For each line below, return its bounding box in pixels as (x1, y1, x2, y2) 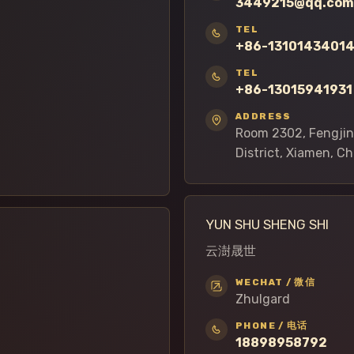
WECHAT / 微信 (235, 277, 316, 288)
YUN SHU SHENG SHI (205, 217, 329, 233)
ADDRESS (235, 111, 292, 122)
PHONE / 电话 (235, 320, 308, 332)
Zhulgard (235, 292, 290, 307)
